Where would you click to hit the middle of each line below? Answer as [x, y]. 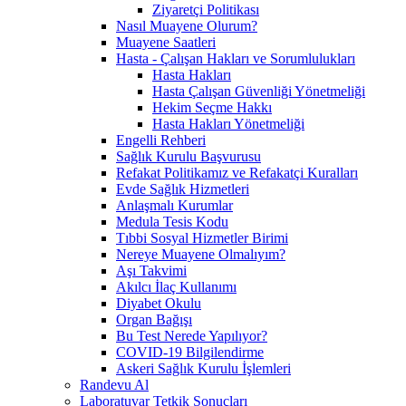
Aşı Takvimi [151, 270]
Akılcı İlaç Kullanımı [176, 286]
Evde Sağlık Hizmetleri [183, 188]
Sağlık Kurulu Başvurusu [188, 156]
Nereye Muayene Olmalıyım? [201, 254]
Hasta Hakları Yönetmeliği [228, 123]
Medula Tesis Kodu [172, 221]
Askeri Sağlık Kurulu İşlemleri [203, 368]
